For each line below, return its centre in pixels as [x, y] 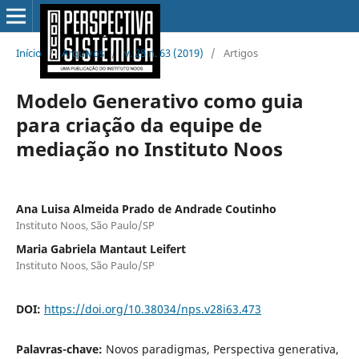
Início [28, 52]
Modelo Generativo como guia [159, 100]
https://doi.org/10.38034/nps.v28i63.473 [152, 309]
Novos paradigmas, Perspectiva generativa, [222, 349]
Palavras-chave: [61, 349]
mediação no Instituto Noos [149, 148]
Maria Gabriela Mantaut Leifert [101, 248]
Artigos [240, 52]
